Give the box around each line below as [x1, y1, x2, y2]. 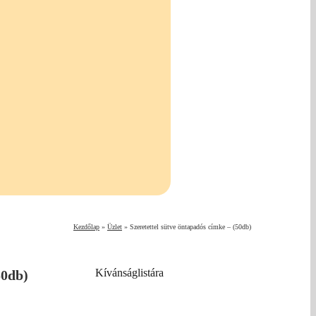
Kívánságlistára [95, 266, 164, 279]
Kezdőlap [73, 222, 99, 231]
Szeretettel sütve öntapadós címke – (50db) [130, 222, 251, 231]
